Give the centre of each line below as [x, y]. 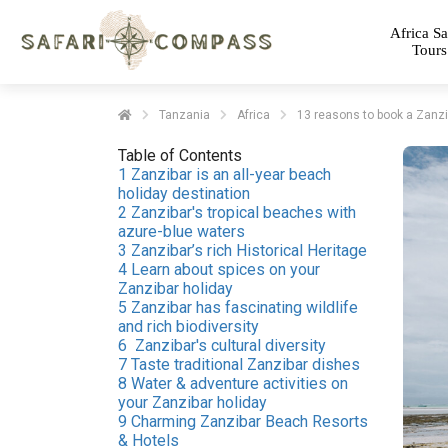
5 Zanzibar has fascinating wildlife [238, 307]
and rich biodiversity [188, 326]
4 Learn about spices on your [219, 269]
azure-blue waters [181, 231]
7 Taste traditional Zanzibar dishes [239, 364]
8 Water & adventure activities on [233, 383]
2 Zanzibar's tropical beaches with [237, 212]
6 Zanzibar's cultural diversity [222, 345]
